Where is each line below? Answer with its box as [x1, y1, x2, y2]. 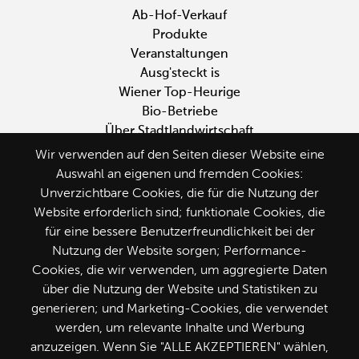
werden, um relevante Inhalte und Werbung [54, 322, 305, 335]
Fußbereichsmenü [19, 7, 165, 25]
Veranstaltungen [131, 47, 228, 61]
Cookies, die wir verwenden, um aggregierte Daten [32, 264, 327, 277]
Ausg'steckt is [139, 67, 220, 80]
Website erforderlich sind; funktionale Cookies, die [34, 207, 325, 220]
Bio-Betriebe [141, 105, 218, 119]
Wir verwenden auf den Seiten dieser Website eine [34, 149, 325, 162]
